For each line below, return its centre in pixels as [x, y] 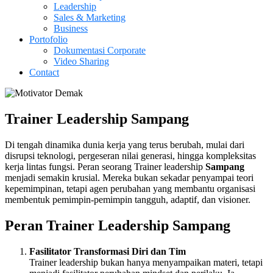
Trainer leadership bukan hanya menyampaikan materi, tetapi [146, 262]
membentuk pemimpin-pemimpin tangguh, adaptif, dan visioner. [128, 199]
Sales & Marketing [90, 17]
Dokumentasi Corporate [100, 50]
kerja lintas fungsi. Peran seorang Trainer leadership [105, 166]
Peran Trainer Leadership [89, 225]
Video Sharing [81, 61]
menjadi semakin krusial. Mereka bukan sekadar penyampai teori [129, 177]
